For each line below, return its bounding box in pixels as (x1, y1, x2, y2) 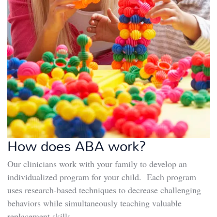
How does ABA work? (7, 131, 146, 159)
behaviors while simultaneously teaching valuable (7, 197, 182, 209)
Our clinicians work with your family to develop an (7, 157, 187, 170)
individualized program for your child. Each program (7, 170, 196, 183)
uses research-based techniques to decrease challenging (7, 184, 201, 196)
